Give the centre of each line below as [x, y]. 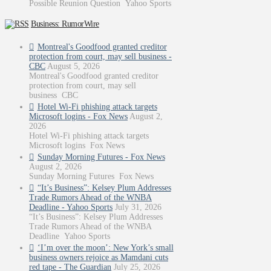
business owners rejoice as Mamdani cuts [99, 257]
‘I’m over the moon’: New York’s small [105, 248]
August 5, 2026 [73, 66]
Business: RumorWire [65, 24]
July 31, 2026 [138, 207]
